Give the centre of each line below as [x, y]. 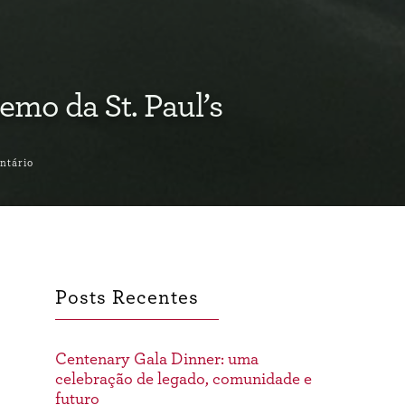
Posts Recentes [127, 297]
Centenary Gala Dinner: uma [157, 360]
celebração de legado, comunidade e [184, 380]
